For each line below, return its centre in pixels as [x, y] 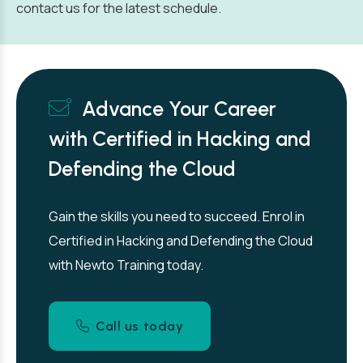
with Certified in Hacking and [180, 139]
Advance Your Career [179, 109]
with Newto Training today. [126, 265]
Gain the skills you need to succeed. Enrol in [177, 216]
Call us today [140, 326]
